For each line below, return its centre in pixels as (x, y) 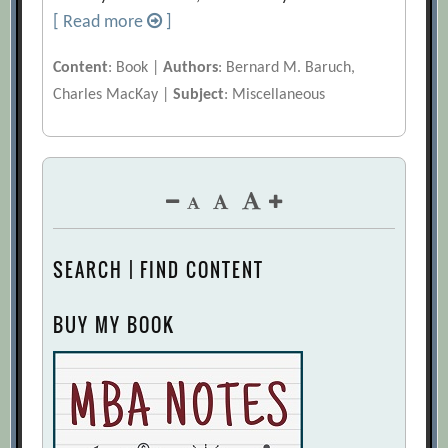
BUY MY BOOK (114, 325)
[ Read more (100, 23)
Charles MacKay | (113, 95)
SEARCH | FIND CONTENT (159, 270)
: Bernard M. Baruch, (287, 68)
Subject (199, 95)
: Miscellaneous (275, 95)
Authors (191, 68)
